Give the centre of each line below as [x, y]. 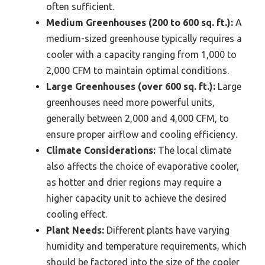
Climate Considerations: [101, 151]
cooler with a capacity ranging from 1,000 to [141, 55]
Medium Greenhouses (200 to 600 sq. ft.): [140, 23]
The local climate [193, 151]
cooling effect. [77, 214]
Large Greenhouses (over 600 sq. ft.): [131, 87]
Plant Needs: [75, 230]
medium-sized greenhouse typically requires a [144, 39]
